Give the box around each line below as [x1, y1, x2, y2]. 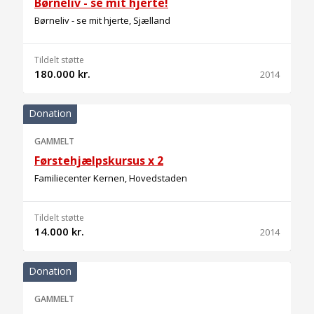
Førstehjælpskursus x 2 [34, 153, 163, 168]
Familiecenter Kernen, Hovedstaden [34, 172, 187, 184]
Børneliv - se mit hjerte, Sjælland [34, 14, 170, 27]
